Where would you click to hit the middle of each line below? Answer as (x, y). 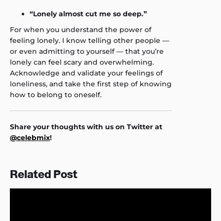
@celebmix (30, 138)
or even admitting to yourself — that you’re (87, 51)
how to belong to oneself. (56, 95)
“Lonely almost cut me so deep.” (88, 14)
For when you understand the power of (81, 30)
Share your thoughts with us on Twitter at (86, 127)
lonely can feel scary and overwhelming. (82, 62)
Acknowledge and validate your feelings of (86, 73)
